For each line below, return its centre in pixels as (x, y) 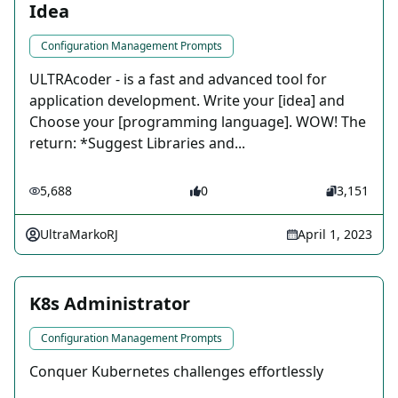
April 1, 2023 (335, 235)
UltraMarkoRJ (79, 235)
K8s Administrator (110, 304)
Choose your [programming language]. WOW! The (198, 122)
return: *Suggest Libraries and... (137, 143)
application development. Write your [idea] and (187, 101)
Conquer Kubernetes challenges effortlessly (176, 372)
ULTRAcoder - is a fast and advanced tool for (178, 80)
